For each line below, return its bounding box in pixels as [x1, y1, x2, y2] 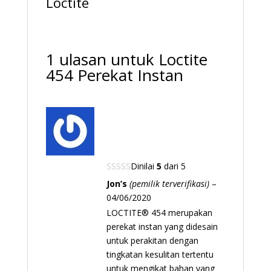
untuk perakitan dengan [106, 234, 198, 246]
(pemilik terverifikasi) [129, 177, 209, 189]
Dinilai [130, 160, 157, 172]
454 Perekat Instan [45, 64, 183, 86]
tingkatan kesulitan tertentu [106, 248, 214, 260]
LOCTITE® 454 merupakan [106, 206, 212, 218]
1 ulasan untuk [45, 48, 158, 70]
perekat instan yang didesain [106, 220, 218, 232]
